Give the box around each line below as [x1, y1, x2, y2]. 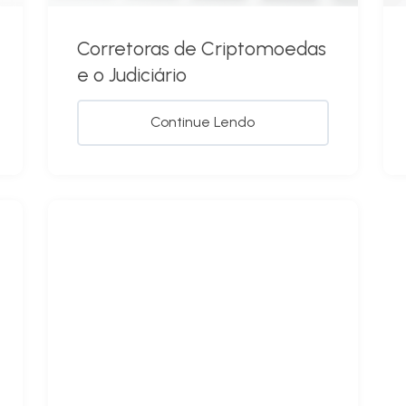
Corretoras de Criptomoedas [77, 37, 327, 61]
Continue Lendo [150, 113, 256, 131]
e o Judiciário [77, 63, 188, 87]
